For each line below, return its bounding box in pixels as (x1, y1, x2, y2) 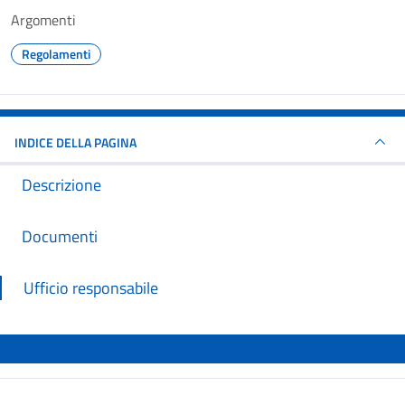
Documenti (22, 224, 98, 249)
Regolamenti (22, 44, 90, 63)
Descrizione (22, 173, 101, 197)
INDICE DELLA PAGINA (14, 132, 137, 152)
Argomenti (11, 9, 76, 31)
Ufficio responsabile (24, 276, 158, 300)
